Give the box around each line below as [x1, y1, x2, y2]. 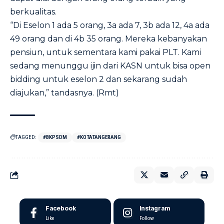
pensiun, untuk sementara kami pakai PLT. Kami [10, 47, 201, 57]
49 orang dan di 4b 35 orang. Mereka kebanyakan [10, 34, 207, 43]
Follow [139, 215, 154, 221]
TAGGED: [15, 134, 36, 140]
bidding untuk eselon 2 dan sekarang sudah [10, 74, 187, 84]
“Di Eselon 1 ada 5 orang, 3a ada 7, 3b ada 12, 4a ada [10, 20, 209, 30]
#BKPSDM [43, 134, 67, 140]
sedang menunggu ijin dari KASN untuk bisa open [10, 61, 210, 70]
